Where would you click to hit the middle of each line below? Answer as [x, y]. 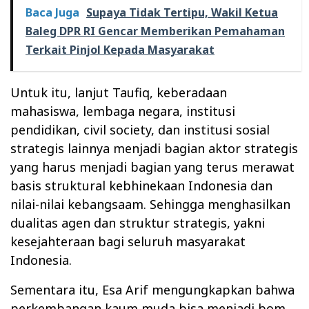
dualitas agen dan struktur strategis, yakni [138, 222]
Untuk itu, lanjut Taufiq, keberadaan [119, 92]
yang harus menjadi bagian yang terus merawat [152, 167]
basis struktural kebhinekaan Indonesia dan [141, 185]
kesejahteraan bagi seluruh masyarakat [128, 241]
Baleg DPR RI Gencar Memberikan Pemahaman [155, 31]
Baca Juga [52, 12]
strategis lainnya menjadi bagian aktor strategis [154, 148]
